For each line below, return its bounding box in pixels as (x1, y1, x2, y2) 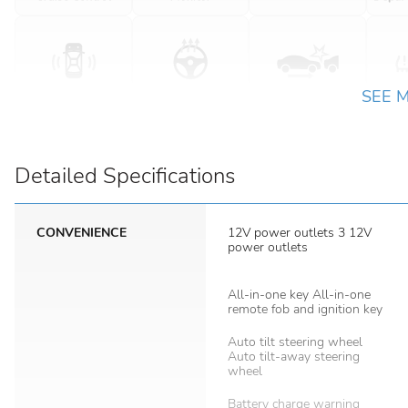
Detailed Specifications (15, 161, 235, 190)
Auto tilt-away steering (228, 348, 360, 365)
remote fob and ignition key (228, 301, 382, 318)
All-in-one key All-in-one (228, 286, 371, 303)
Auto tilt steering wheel (228, 333, 362, 351)
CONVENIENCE (36, 224, 127, 241)
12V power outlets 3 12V (228, 224, 372, 241)
